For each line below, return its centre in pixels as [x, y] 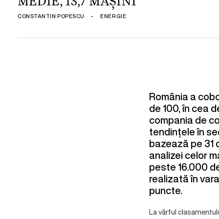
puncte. [165, 190]
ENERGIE [113, 16]
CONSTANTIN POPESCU [51, 16]
